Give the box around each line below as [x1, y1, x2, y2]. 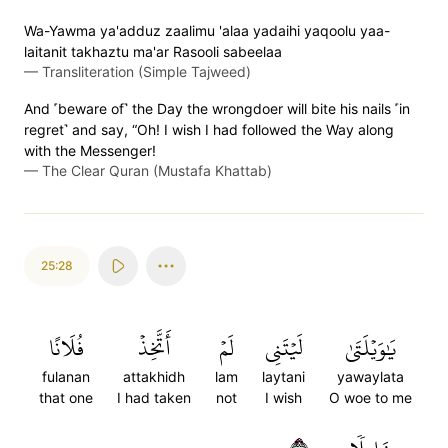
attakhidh [123, 368, 185, 385]
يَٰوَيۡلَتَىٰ [345, 327, 396, 369]
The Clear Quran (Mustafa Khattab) [42, 162, 272, 179]
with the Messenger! [24, 142, 156, 159]
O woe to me [329, 389, 412, 406]
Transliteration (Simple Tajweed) [42, 63, 251, 80]
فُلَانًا [48, 327, 84, 369]
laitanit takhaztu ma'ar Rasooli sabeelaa [24, 43, 282, 60]
